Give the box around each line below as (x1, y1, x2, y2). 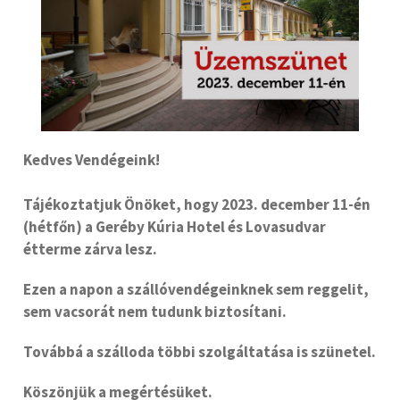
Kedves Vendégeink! (23, 150, 160, 171)
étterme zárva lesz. (23, 239, 157, 260)
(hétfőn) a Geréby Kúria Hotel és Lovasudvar (23, 217, 326, 237)
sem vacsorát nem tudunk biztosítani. (23, 302, 287, 322)
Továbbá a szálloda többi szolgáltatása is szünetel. (23, 342, 376, 362)
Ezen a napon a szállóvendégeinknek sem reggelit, (23, 279, 369, 300)
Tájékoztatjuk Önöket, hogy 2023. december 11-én (23, 195, 371, 215)
